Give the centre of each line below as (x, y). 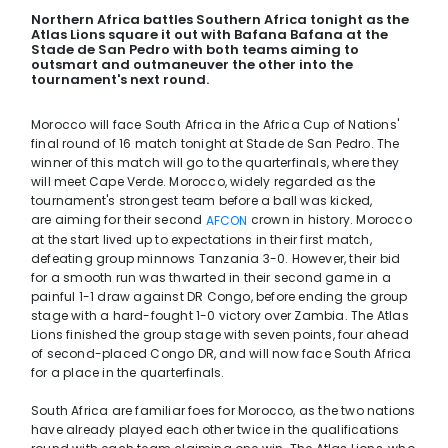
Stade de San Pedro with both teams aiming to (195, 49)
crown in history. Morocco (329, 219)
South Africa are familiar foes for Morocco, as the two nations (223, 411)
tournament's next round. (120, 79)
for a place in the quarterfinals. (128, 373)
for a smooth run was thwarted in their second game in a (211, 278)
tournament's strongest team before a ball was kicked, (202, 200)
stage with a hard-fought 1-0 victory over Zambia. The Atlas (220, 316)
